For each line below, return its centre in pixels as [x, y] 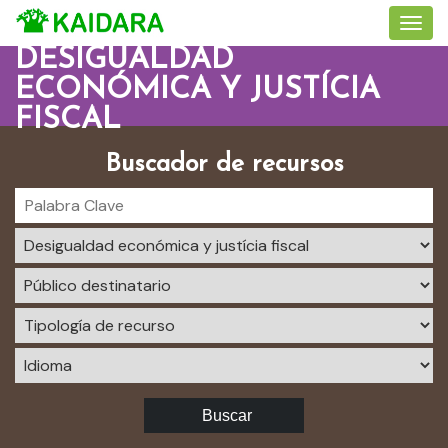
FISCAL [68, 120]
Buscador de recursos [224, 164]
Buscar [226, 415]
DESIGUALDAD [124, 60]
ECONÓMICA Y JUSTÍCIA [197, 90]
